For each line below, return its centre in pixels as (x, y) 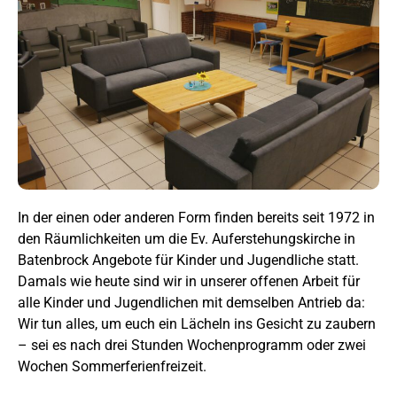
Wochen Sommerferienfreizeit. (112, 367)
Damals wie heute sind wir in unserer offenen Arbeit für (189, 282)
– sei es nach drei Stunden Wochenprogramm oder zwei (192, 346)
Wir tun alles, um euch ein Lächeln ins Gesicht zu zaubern (197, 324)
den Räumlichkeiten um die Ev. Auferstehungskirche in (187, 239)
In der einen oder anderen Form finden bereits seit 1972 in (196, 218)
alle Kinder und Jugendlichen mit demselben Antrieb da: (191, 303)
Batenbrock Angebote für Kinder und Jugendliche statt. (188, 261)
